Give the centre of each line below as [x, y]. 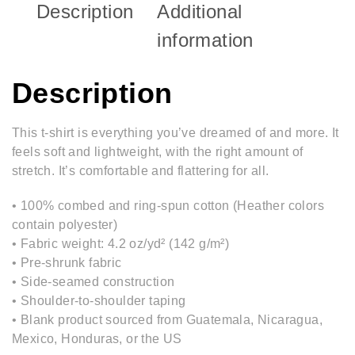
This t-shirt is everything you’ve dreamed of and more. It [176, 132]
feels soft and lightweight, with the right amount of [158, 151]
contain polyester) [65, 224]
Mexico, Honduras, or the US [97, 338]
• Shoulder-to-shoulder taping [99, 300]
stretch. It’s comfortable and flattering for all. [141, 170]
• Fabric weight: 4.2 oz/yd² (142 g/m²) [121, 243]
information [205, 40]
